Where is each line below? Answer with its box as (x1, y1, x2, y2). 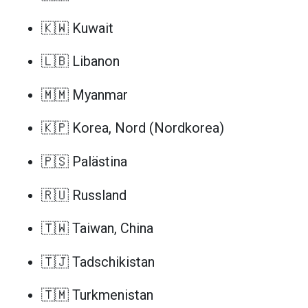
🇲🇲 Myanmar (41, 86, 128, 103)
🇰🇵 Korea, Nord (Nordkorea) (41, 120, 224, 137)
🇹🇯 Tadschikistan (41, 253, 155, 270)
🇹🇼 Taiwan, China (41, 220, 153, 237)
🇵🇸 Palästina (41, 153, 127, 170)
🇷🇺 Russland (41, 186, 126, 203)
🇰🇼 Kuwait (41, 19, 113, 36)
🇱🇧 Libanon (41, 53, 120, 70)
